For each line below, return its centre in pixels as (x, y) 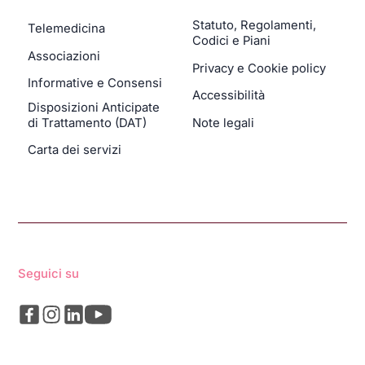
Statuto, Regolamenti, (254, 26)
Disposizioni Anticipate (94, 107)
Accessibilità (229, 96)
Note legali (223, 123)
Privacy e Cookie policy (259, 68)
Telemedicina (67, 29)
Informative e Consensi (95, 84)
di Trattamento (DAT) (88, 123)
